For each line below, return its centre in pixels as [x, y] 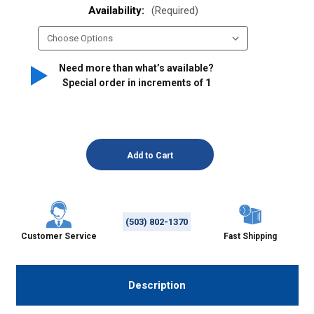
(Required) [175, 11]
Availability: [117, 11]
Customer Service [59, 237]
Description [157, 285]
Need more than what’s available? [136, 68]
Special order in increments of [134, 83]
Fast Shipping [250, 237]
